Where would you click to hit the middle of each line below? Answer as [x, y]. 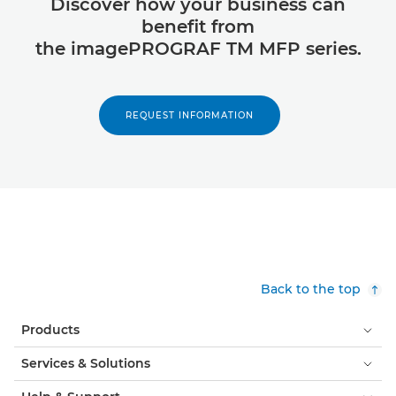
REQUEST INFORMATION [189, 116]
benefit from [198, 27]
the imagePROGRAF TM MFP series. [198, 49]
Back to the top [311, 289]
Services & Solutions [86, 364]
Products [50, 330]
